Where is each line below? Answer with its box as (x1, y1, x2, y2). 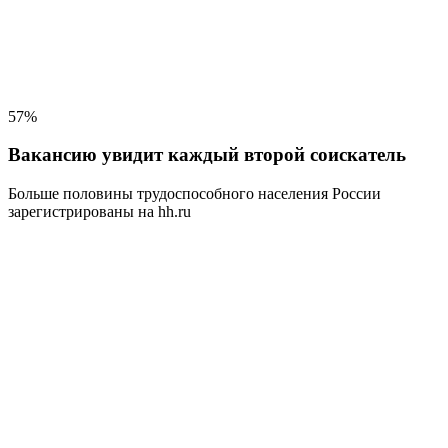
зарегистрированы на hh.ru (8, 203, 191, 221)
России (328, 185, 381, 203)
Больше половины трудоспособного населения (8, 185, 328, 203)
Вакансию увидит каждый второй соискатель (8, 144, 406, 166)
